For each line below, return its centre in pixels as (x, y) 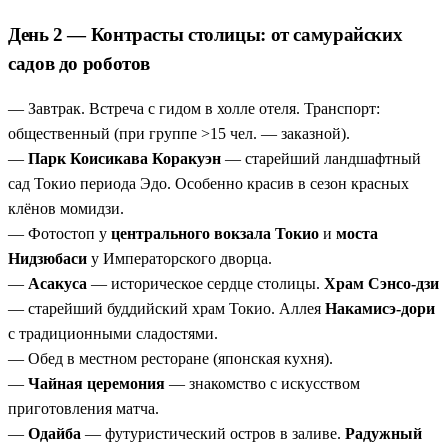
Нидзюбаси (47, 259)
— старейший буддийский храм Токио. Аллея (166, 309)
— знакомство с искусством (262, 384)
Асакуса (57, 284)
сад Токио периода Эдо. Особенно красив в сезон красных (208, 184)
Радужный (383, 434)
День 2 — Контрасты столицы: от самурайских (205, 34)
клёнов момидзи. (66, 209)
